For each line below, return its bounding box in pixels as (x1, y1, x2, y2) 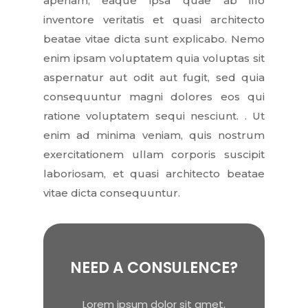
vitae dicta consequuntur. (43, 186, 180, 200)
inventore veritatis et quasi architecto (43, 13, 265, 27)
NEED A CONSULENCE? (69, 256, 238, 278)
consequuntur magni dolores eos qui (43, 90, 265, 104)
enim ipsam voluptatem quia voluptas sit (43, 52, 265, 65)
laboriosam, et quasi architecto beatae (43, 167, 265, 181)
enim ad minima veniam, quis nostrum (43, 129, 265, 142)
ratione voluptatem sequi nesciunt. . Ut (43, 109, 265, 123)
